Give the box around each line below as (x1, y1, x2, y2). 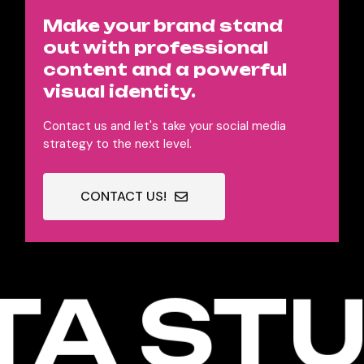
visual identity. (42, 81, 196, 102)
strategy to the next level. (42, 136, 192, 153)
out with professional (42, 37, 268, 58)
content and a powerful (42, 59, 287, 80)
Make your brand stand (42, 15, 283, 37)
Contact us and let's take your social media (42, 118, 286, 135)
